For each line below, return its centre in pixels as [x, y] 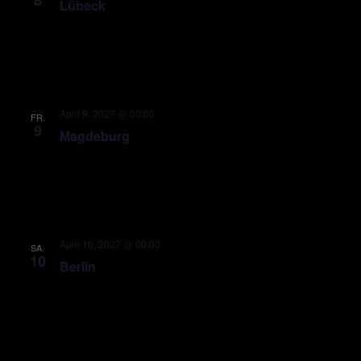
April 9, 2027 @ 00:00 [107, 113]
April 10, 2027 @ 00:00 [110, 244]
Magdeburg [94, 136]
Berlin [77, 266]
